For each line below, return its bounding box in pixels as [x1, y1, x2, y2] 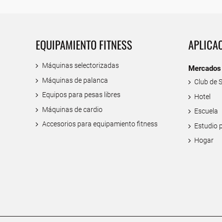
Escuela [194, 107, 219, 116]
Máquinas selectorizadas [42, 61, 119, 70]
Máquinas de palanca [42, 76, 108, 85]
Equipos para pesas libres [42, 91, 120, 100]
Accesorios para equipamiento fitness [42, 120, 158, 129]
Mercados [188, 64, 221, 73]
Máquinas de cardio [42, 105, 103, 114]
